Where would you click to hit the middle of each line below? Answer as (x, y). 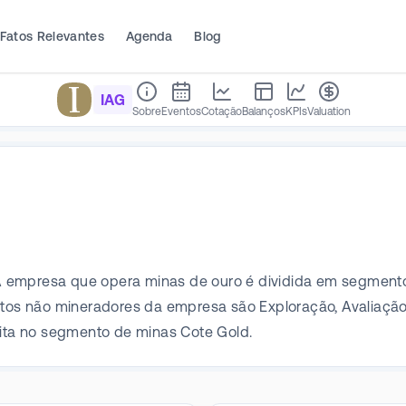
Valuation (329, 111)
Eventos (181, 111)
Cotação (222, 111)
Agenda (150, 36)
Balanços (264, 111)
